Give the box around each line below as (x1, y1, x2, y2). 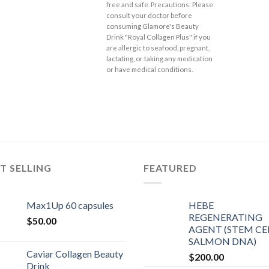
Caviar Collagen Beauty (26, 247, 123, 259)
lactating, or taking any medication (106, 55, 213, 63)
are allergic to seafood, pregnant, (106, 44, 210, 52)
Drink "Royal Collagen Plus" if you (106, 33, 211, 41)
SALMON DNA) (189, 235, 256, 247)
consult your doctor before (106, 11, 193, 20)
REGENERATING (189, 211, 262, 223)
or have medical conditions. (106, 65, 193, 74)
